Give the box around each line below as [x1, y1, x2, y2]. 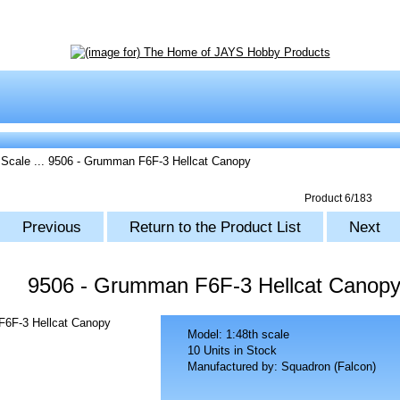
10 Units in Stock [187, 344, 278, 358]
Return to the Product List [124, 218, 305, 237]
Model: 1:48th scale [187, 328, 290, 342]
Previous [17, 218, 86, 237]
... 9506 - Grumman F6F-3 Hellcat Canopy [30, 154, 252, 169]
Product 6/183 [304, 192, 373, 205]
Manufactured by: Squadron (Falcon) [187, 360, 377, 374]
